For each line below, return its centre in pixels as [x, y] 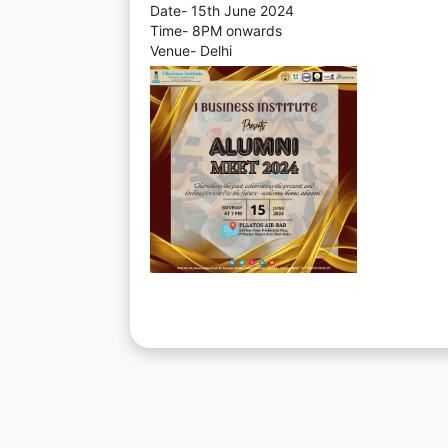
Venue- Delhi [191, 50]
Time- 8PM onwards [216, 30]
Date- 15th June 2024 [222, 10]
